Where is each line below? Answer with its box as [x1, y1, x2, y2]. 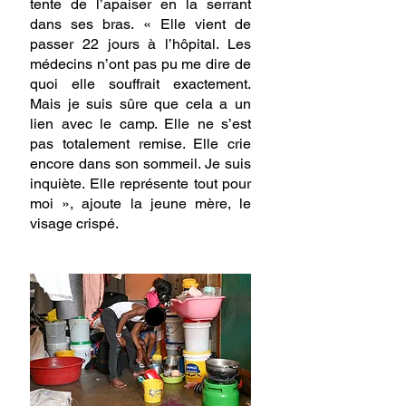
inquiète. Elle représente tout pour [30, 175, 251, 193]
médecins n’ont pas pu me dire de [30, 55, 251, 73]
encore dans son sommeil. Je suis [30, 155, 251, 173]
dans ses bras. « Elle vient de [30, 15, 251, 34]
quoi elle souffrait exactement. [30, 75, 251, 93]
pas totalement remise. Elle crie [30, 135, 251, 153]
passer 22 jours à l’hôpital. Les [30, 35, 251, 53]
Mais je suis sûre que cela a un [30, 95, 251, 113]
